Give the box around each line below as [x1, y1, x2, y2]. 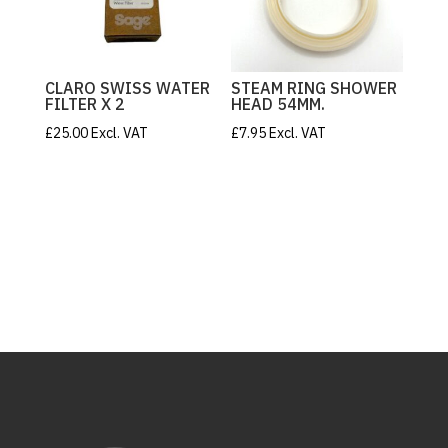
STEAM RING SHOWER [231, 78, 398, 99]
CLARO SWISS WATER [44, 78, 210, 99]
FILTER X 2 [44, 94, 125, 115]
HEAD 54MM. [231, 94, 326, 115]
